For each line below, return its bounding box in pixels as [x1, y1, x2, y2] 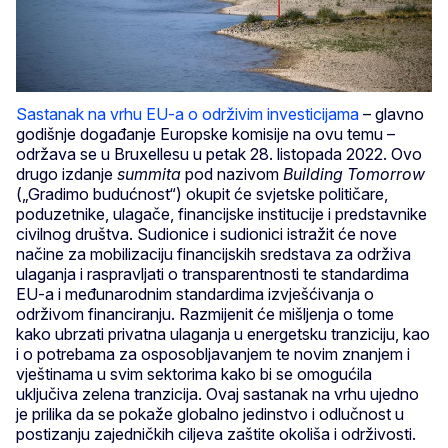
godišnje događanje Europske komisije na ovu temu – [16, 124, 395, 145]
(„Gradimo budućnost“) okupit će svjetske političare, [16, 184, 388, 205]
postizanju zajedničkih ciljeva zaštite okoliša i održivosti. [16, 424, 416, 445]
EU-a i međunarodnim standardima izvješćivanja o [16, 284, 374, 305]
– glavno [359, 104, 424, 125]
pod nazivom [181, 164, 283, 185]
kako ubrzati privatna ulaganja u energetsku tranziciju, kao [16, 324, 430, 345]
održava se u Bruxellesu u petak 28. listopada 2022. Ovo [16, 144, 422, 165]
